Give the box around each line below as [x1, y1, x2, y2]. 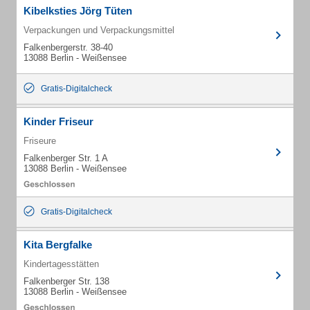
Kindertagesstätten [24, 259, 99, 269]
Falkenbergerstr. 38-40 [24, 42, 113, 53]
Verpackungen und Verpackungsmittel [24, 25, 174, 35]
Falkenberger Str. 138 [24, 276, 109, 286]
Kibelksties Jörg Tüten [24, 5, 132, 17]
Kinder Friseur [24, 116, 93, 127]
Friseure [24, 136, 56, 146]
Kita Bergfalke [24, 239, 92, 250]
